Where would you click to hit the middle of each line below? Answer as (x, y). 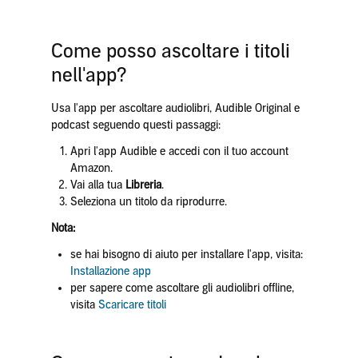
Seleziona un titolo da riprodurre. (148, 202)
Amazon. (91, 168)
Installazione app (110, 271)
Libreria (143, 185)
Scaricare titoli (132, 305)
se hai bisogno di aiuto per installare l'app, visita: (186, 255)
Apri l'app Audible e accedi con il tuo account (179, 151)
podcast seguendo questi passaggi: (135, 125)
